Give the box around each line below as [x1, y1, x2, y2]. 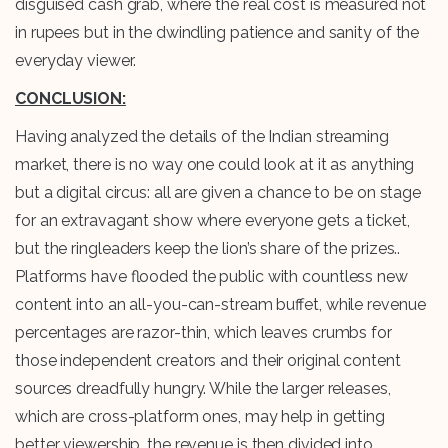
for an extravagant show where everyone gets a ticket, [15, 211, 410, 231]
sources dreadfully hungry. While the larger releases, [15, 379, 391, 399]
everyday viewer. [15, 51, 136, 71]
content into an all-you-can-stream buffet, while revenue [15, 295, 426, 315]
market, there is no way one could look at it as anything [15, 155, 415, 175]
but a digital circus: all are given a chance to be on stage [15, 183, 422, 203]
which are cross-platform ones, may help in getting [15, 407, 385, 427]
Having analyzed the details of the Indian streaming [15, 127, 389, 147]
